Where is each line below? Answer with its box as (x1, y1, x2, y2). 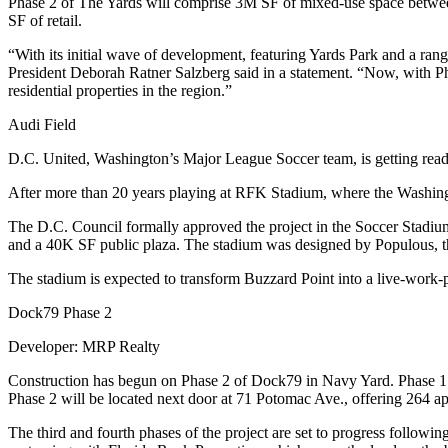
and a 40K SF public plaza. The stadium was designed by (8, 236, 375, 253)
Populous (375, 236, 434, 253)
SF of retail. (8, 12, 82, 29)
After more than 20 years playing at (8, 184, 235, 201)
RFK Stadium (235, 184, 323, 201)
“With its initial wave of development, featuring (8, 46, 309, 63)
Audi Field (8, 116, 76, 133)
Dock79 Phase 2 (8, 304, 112, 321)
